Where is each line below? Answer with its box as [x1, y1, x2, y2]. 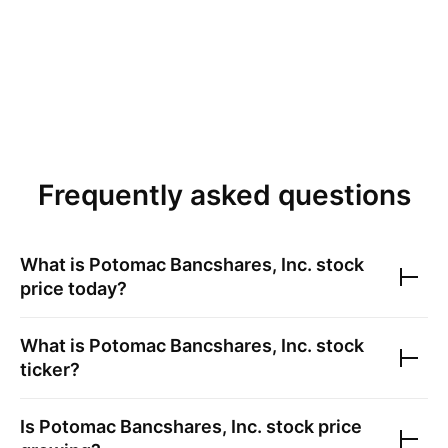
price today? [20, 278, 127, 299]
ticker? [20, 359, 80, 380]
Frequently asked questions [37, 178, 411, 212]
